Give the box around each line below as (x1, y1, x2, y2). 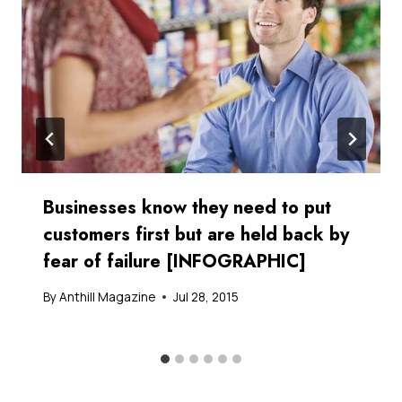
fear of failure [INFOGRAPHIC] (43, 249, 306, 275)
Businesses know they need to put (43, 195, 331, 222)
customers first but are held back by (43, 222, 349, 249)
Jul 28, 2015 (173, 288, 240, 305)
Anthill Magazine (59, 288, 156, 305)
